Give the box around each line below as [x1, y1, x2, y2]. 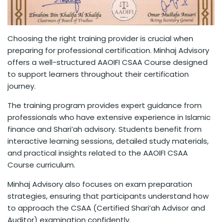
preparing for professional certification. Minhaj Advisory [7, 45, 209, 55]
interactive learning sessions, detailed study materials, [7, 135, 209, 146]
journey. [7, 80, 36, 91]
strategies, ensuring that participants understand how [7, 190, 209, 201]
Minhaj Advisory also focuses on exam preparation [7, 178, 192, 189]
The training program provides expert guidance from [7, 100, 202, 111]
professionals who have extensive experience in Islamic [7, 111, 211, 122]
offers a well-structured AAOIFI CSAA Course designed [7, 56, 208, 67]
